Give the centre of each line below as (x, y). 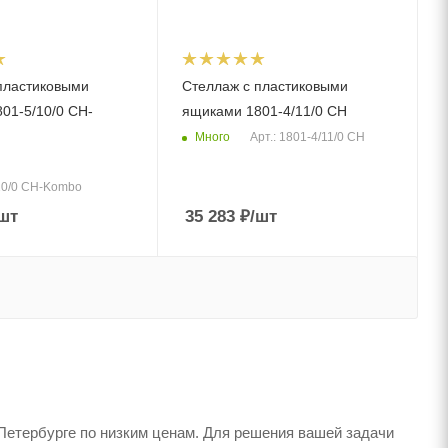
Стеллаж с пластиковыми (265, 86)
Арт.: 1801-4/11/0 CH (308, 137)
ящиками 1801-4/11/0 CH (265, 111)
